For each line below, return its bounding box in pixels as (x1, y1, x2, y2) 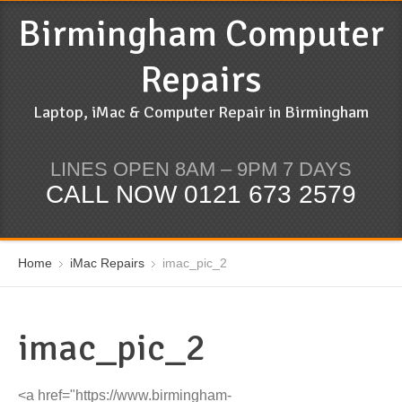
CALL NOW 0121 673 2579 (46, 180, 356, 208)
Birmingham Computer (18, 11, 384, 57)
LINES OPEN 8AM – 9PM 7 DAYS (50, 158, 352, 180)
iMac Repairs (70, 256, 144, 270)
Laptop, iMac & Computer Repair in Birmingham (33, 102, 369, 122)
